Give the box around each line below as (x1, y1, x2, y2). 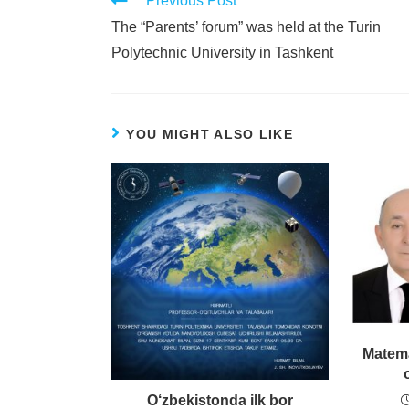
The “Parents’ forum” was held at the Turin (111, 19, 381, 35)
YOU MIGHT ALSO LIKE (126, 127, 294, 142)
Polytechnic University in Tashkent (111, 45, 333, 60)
